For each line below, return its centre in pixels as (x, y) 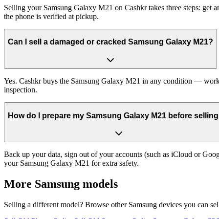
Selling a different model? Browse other (66, 204)
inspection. (21, 89)
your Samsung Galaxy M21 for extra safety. (71, 163)
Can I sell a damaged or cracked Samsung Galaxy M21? (110, 42)
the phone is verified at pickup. (51, 16)
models (99, 184)
